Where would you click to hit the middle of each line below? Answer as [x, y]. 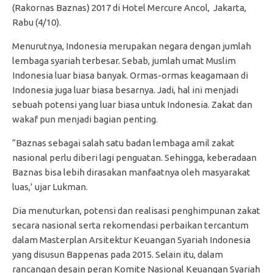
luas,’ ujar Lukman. [50, 187]
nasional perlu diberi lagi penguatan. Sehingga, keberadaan [134, 158]
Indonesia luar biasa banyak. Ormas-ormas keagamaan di [130, 76]
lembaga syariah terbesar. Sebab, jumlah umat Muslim [124, 61]
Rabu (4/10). [37, 23]
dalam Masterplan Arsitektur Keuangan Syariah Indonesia [131, 240]
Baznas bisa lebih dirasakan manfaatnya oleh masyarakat [131, 172]
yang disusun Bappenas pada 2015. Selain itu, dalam [118, 255]
